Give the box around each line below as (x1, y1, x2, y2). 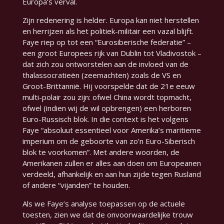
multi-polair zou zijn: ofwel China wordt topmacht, (22, 92, 191, 102)
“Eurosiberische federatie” (94, 37, 185, 47)
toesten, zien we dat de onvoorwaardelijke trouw (22, 209, 193, 220)
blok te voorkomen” (22, 147, 89, 157)
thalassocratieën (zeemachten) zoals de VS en (22, 70, 181, 80)
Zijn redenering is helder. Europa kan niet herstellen (22, 15, 199, 25)
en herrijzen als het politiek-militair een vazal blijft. (22, 26, 193, 36)
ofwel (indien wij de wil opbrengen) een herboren (22, 103, 191, 113)
